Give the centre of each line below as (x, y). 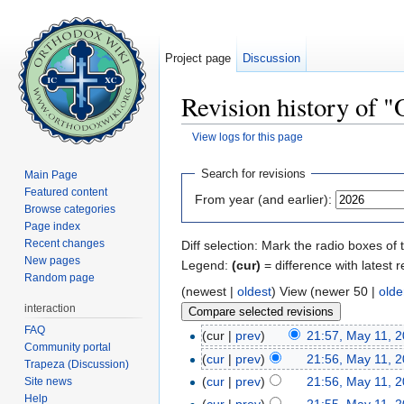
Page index (53, 226)
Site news (49, 381)
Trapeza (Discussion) (77, 364)
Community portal (68, 347)
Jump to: (208, 151)
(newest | (209, 291)
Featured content (66, 192)
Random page (60, 277)
